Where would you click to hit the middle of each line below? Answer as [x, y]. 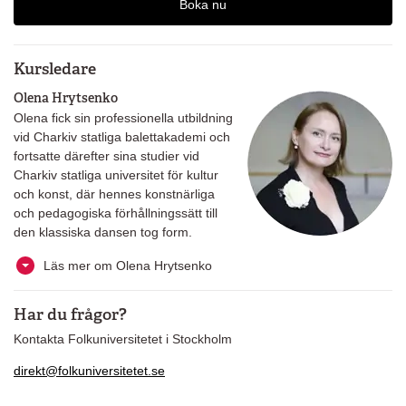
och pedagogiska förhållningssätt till [116, 213]
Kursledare [55, 68]
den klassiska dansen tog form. [103, 232]
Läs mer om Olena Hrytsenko [127, 265]
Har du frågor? [70, 314]
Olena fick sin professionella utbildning [123, 118]
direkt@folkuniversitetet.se [89, 370]
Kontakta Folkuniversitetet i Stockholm [123, 338]
